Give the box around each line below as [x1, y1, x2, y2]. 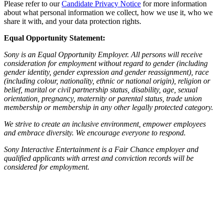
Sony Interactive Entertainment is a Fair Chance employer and [4, 145, 198, 154]
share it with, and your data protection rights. [4, 17, 141, 26]
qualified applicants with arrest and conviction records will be [4, 154, 194, 163]
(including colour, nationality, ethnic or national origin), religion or [4, 77, 210, 86]
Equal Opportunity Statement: [4, 34, 105, 43]
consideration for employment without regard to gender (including [4, 59, 208, 68]
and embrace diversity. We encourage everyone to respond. [4, 129, 188, 137]
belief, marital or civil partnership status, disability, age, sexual [4, 86, 197, 94]
